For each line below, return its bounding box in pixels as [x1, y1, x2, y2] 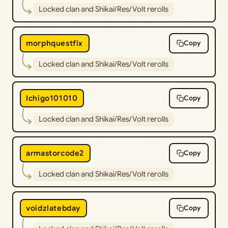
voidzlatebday [26, 203, 80, 213]
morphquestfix [26, 38, 83, 48]
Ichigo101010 [26, 93, 78, 103]
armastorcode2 [26, 148, 84, 158]
